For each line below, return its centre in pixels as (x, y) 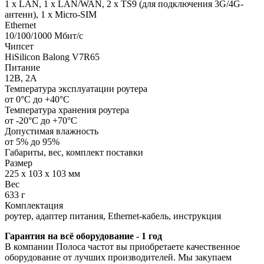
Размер (19, 163)
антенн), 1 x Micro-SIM (51, 14)
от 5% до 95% (32, 141)
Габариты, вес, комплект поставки (74, 152)
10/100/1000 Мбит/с (44, 35)
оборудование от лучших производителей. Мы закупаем (118, 257)
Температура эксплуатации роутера (76, 88)
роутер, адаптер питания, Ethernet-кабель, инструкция (113, 216)
